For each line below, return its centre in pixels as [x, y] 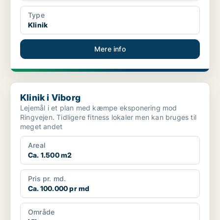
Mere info [110, 49]
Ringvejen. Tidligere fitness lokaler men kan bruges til [108, 117]
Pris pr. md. [47, 179]
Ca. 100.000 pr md [59, 189]
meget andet [41, 127]
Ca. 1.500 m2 [50, 155]
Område [41, 212]
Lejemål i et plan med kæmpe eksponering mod [99, 108]
